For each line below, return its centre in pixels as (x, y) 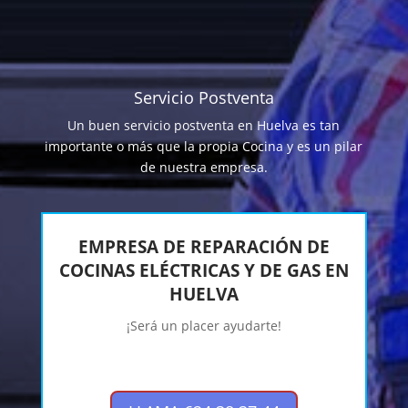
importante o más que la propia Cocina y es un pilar (204, 147)
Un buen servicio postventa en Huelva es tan (204, 126)
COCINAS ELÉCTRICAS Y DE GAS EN (204, 271)
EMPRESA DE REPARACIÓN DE (204, 247)
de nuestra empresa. (204, 168)
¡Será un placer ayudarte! (204, 326)
